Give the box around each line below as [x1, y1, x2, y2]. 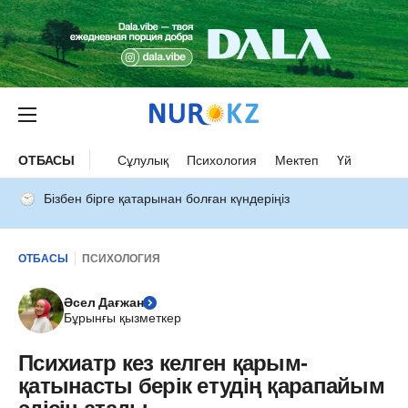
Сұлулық [117, 152, 169, 168]
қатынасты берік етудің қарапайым [18, 373, 384, 398]
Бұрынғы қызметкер [64, 311, 181, 325]
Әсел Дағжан [64, 295, 144, 310]
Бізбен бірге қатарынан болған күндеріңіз [44, 191, 290, 206]
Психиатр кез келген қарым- [18, 351, 308, 375]
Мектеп [275, 152, 320, 168]
